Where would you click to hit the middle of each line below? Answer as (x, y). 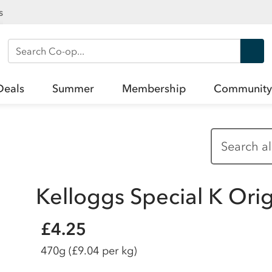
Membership (154, 89)
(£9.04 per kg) (102, 251)
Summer (73, 89)
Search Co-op (46, 48)
